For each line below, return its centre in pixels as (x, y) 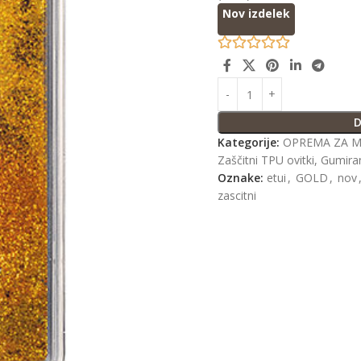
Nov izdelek (257, 13)
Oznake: (241, 178)
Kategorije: (249, 143)
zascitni (237, 196)
